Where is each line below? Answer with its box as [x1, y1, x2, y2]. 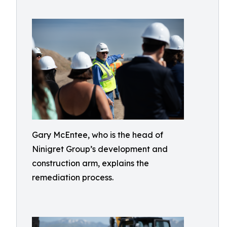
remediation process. [32, 172, 113, 182]
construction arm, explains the [32, 158, 149, 168]
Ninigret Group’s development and [32, 144, 168, 154]
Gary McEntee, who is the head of [32, 130, 163, 140]
